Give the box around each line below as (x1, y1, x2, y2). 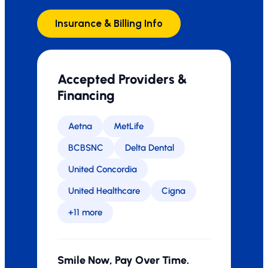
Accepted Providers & (57, 71, 187, 87)
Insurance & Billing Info (55, 17, 163, 29)
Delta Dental (125, 142, 174, 153)
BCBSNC (68, 142, 103, 153)
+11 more (68, 207, 102, 218)
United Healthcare (68, 185, 140, 196)
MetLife (114, 121, 144, 132)
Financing (57, 87, 115, 103)
